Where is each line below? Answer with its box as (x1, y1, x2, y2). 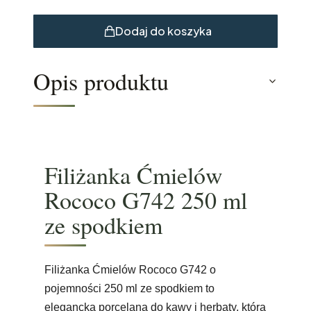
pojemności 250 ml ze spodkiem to (44, 282, 215, 294)
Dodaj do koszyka (115, 23, 212, 38)
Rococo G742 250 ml (44, 183, 247, 216)
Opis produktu (33, 65, 169, 97)
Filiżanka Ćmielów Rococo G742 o (44, 263, 216, 276)
